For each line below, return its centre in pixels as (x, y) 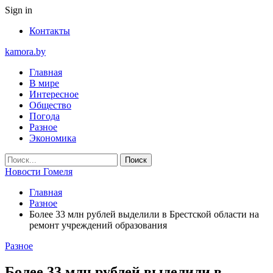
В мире (44, 83)
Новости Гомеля (39, 172)
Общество (50, 105)
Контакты (50, 31)
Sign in (19, 10)
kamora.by (25, 51)
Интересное (54, 94)
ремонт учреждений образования (98, 225)
